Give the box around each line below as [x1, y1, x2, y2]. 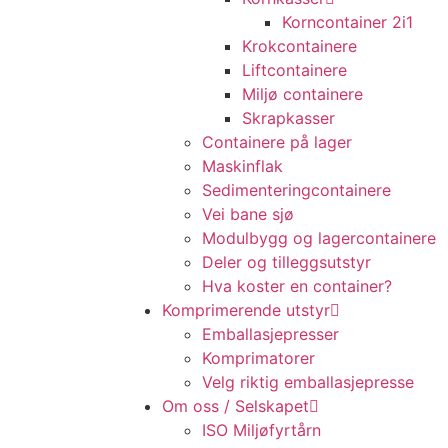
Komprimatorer [202, 348, 315, 368]
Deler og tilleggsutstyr [202, 252, 371, 272]
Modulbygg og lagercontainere [202, 228, 436, 248]
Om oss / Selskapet [162, 396, 309, 416]
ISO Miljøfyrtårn [202, 420, 321, 440]
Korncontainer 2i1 [282, 12, 413, 32]
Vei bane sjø [202, 204, 294, 224]
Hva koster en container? [202, 276, 392, 296]
